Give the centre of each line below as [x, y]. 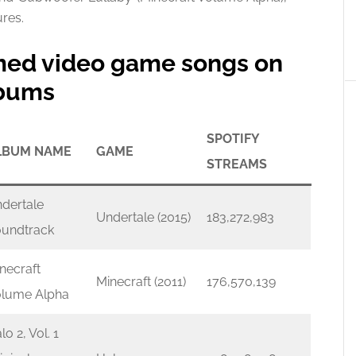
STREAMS [237, 164]
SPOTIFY [233, 139]
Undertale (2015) [143, 217]
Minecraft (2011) [141, 282]
